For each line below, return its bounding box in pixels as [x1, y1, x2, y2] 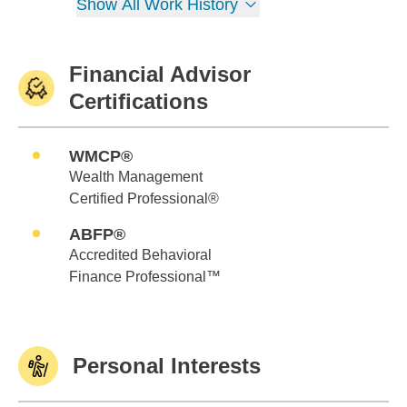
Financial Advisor [68, 62, 251, 86]
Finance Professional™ [69, 269, 221, 284]
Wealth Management [69, 169, 203, 184]
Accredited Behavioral [69, 247, 212, 263]
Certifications [68, 89, 208, 114]
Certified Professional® [69, 191, 219, 206]
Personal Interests [73, 353, 261, 378]
